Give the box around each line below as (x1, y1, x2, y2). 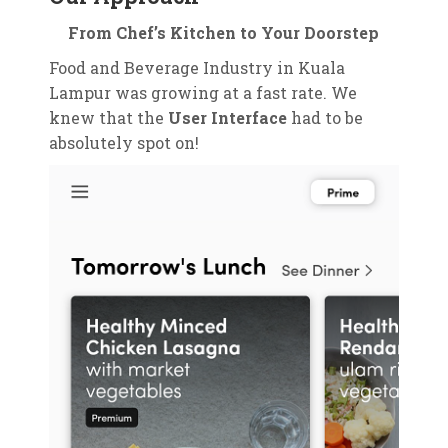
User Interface (167, 106, 291, 128)
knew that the (48, 106, 168, 128)
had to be (290, 106, 363, 128)
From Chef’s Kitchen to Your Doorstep (68, 21, 380, 43)
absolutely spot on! (48, 131, 199, 153)
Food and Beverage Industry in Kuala (48, 56, 345, 78)
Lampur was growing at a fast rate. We (48, 81, 357, 103)
